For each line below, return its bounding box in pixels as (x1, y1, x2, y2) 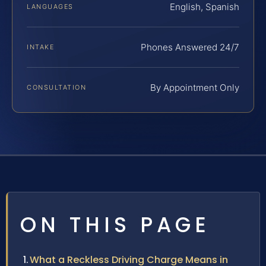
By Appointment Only (150, 82, 239, 94)
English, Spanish (170, 1, 239, 13)
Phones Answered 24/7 (141, 42, 239, 53)
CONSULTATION (27, 83, 87, 92)
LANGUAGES (27, 2, 74, 11)
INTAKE (27, 43, 55, 52)
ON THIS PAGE (20, 210, 210, 240)
